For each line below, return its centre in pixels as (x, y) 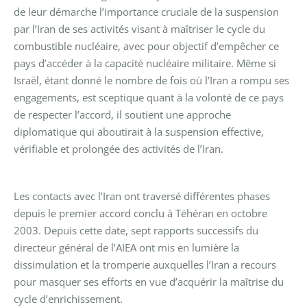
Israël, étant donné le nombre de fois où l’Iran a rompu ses (151, 80)
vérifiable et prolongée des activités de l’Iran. (119, 148)
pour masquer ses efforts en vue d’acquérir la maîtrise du (149, 281)
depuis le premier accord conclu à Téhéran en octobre (140, 213)
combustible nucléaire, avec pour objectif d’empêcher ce (146, 46)
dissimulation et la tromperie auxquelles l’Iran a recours (145, 264)
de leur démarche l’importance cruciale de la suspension (146, 11)
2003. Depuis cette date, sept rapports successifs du (136, 230)
